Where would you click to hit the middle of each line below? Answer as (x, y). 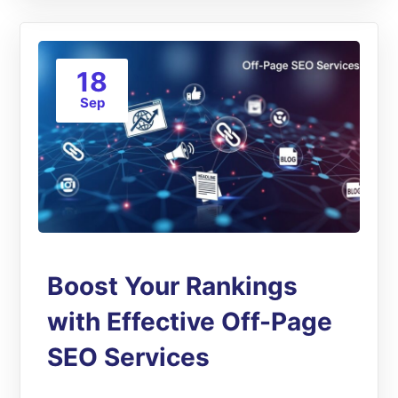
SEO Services (129, 357)
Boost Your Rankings (173, 286)
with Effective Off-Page (190, 321)
